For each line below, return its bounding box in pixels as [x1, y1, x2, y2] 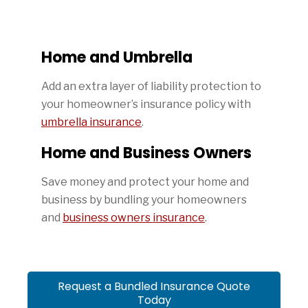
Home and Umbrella [41, 47, 192, 68]
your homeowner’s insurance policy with [41, 98, 251, 111]
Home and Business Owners [41, 142, 252, 164]
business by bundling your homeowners [41, 193, 247, 206]
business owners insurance [63, 211, 205, 224]
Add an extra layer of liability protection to [41, 80, 261, 93]
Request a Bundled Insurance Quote [58, 278, 250, 294]
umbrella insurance [41, 115, 142, 129]
